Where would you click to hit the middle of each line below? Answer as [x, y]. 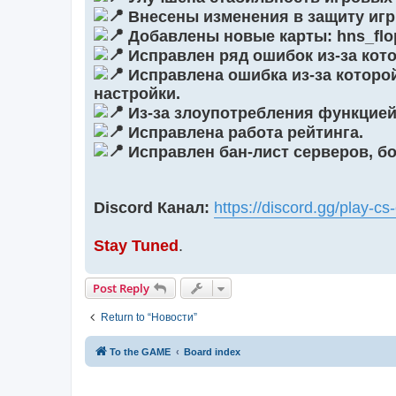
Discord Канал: [152, 207]
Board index [212, 351]
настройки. [137, 93]
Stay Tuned [136, 245]
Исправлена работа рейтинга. [244, 132]
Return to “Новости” [149, 317]
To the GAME [140, 351]
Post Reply [121, 288]
